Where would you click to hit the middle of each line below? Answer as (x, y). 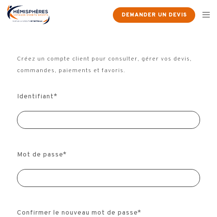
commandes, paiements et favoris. (71, 71)
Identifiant (35, 97)
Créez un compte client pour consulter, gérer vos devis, (104, 59)
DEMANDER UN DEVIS (154, 15)
